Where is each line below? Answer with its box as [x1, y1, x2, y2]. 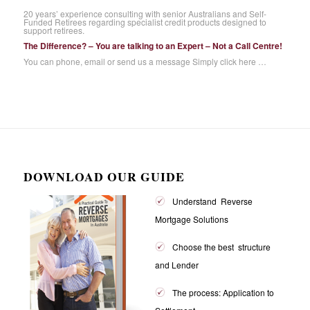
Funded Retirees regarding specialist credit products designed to [23, 16, 266, 28]
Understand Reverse [172, 195, 253, 208]
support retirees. [23, 24, 84, 37]
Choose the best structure [172, 240, 271, 253]
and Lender [154, 258, 199, 271]
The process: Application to [172, 286, 274, 298]
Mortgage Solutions [154, 213, 228, 226]
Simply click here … [192, 55, 266, 67]
